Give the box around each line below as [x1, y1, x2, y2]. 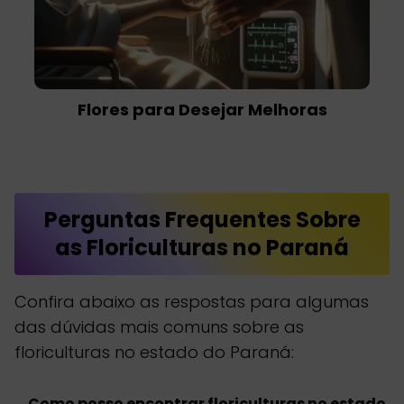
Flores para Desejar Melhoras [77, 98, 327, 122]
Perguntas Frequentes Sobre [43, 205, 361, 235]
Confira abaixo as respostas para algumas [14, 289, 369, 313]
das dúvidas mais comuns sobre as [14, 315, 304, 338]
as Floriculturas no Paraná [55, 233, 349, 263]
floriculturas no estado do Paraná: [14, 340, 294, 363]
